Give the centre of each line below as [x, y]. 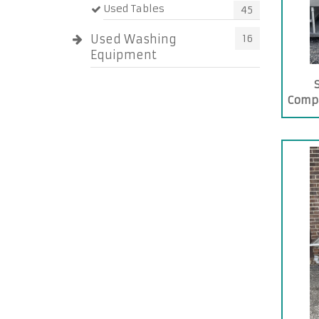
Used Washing [134, 39]
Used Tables [134, 9]
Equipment [124, 55]
